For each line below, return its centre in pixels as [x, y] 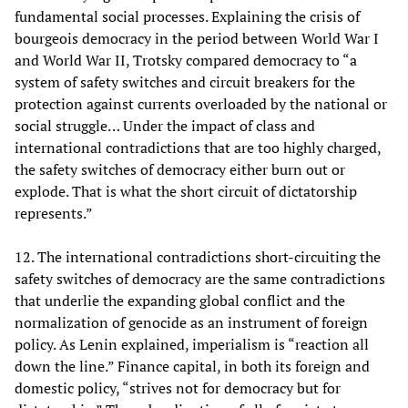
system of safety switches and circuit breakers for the [185, 82]
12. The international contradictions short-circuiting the [198, 256]
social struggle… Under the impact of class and [165, 125]
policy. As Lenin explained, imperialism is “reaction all [192, 344]
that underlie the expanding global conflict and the [180, 300]
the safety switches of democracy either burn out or [180, 169]
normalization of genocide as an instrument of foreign [191, 322]
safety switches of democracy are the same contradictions [200, 278]
